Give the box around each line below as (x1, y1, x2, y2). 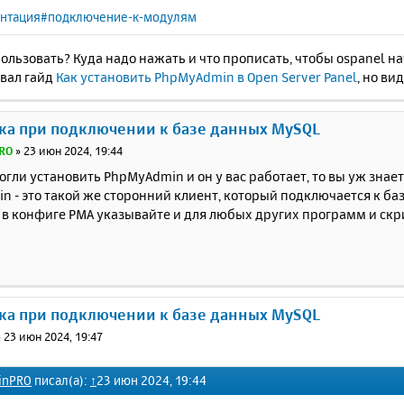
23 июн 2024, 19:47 (4, 329, 104, 344)
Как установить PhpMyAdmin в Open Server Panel (56, 68, 357, 86)
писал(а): (32, 372, 90, 388)
